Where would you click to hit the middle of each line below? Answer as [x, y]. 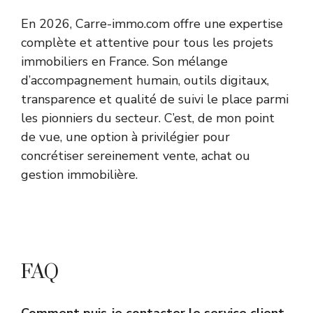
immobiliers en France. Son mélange [124, 62]
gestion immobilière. [79, 175]
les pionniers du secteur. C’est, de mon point [148, 118]
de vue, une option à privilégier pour [125, 137]
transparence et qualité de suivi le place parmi [155, 100]
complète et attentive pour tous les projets [147, 43]
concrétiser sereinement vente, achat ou [136, 156]
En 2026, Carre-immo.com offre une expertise [152, 24]
